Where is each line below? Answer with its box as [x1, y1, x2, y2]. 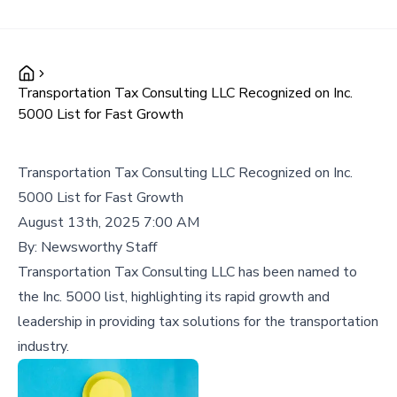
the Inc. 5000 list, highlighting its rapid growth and [18, 287, 330, 307]
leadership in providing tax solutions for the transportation [18, 312, 378, 331]
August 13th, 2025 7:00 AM [18, 213, 199, 232]
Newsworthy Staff [41, 237, 157, 257]
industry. [18, 337, 69, 356]
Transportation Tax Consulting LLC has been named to [18, 262, 357, 282]
